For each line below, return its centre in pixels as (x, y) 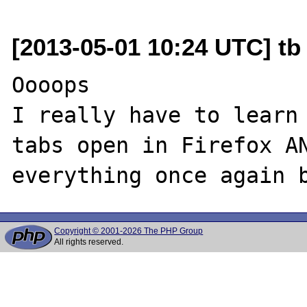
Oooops (51, 85)
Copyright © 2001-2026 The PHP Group (129, 231)
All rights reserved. (89, 242)
